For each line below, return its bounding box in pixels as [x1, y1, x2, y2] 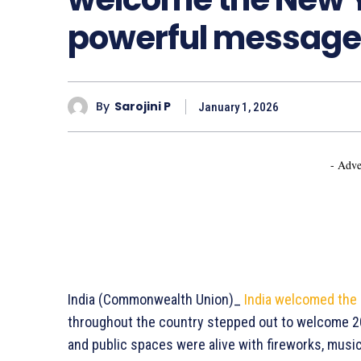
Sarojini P [114, 98, 171, 115]
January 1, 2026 [198, 99, 279, 114]
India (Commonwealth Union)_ [68, 290, 244, 308]
